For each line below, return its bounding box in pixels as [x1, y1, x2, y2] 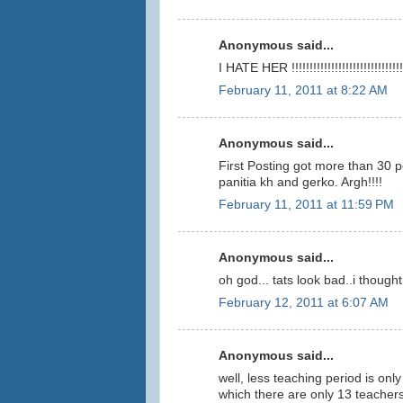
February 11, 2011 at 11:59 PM [219, 197, 394, 211]
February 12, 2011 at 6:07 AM [219, 295, 389, 309]
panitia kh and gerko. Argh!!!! [219, 175, 382, 189]
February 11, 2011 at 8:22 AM [219, 83, 388, 97]
